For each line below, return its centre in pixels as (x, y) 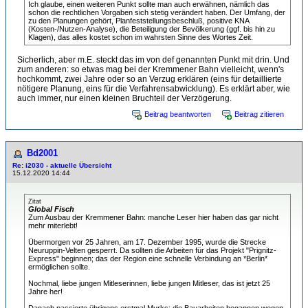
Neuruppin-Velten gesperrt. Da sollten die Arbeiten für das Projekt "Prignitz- (152, 250)
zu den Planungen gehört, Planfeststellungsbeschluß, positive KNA (139, 21)
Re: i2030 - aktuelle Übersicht (62, 165)
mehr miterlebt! (53, 225)
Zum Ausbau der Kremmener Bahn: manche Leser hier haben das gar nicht (153, 217)
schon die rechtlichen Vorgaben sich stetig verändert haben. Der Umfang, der (157, 12)
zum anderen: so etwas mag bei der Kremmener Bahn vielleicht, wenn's (151, 69)
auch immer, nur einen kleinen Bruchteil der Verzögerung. (124, 98)
